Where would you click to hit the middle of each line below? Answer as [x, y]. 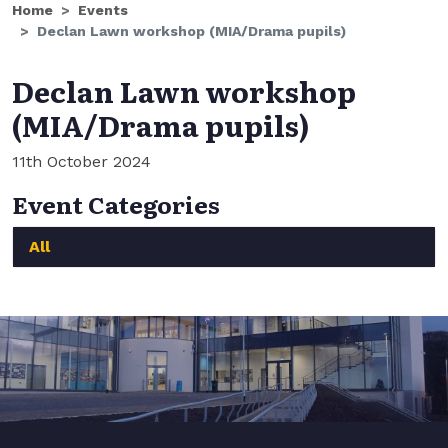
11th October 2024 [81, 161]
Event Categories [116, 203]
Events [103, 10]
